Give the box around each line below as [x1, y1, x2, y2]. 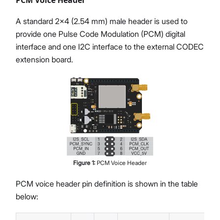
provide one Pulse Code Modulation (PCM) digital [16, 28, 185, 39]
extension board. [16, 54, 73, 64]
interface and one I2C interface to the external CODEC [16, 41, 204, 52]
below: [16, 192, 38, 202]
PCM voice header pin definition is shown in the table [16, 179, 198, 189]
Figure [73, 159, 92, 167]
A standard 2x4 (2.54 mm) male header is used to [16, 16, 188, 26]
